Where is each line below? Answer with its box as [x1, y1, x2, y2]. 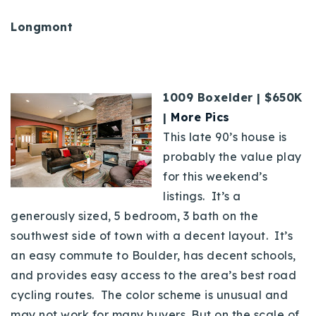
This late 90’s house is [163, 129, 287, 144]
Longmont [11, 19, 77, 34]
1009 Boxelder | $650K [163, 90, 303, 104]
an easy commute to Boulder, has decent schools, [11, 248, 296, 262]
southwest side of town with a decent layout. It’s [11, 228, 293, 243]
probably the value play [163, 149, 302, 164]
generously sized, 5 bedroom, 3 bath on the [11, 208, 258, 223]
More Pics [171, 109, 230, 124]
